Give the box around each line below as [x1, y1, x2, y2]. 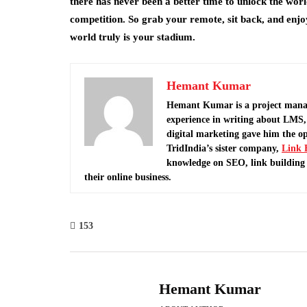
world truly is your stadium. [70, 32, 195, 42]
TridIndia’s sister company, [167, 143, 282, 153]
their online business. [84, 172, 171, 182]
